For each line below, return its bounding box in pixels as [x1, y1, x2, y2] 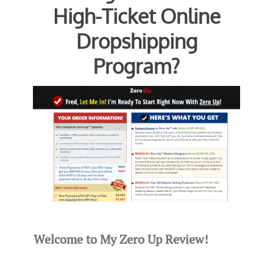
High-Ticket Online [52, 3, 221, 29]
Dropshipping [76, 28, 197, 54]
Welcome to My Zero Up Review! [34, 231, 208, 248]
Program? [93, 53, 180, 79]
